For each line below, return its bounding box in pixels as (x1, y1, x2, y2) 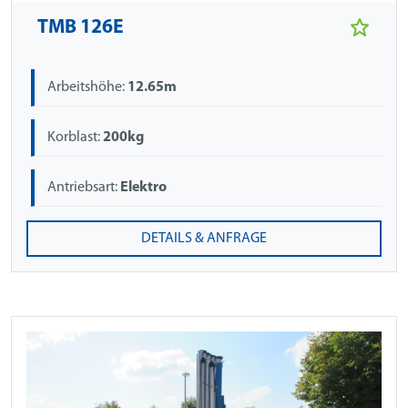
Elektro (120, 180, 168, 196)
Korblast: (47, 129, 104, 145)
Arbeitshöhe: (47, 79, 128, 95)
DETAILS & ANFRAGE (141, 230, 267, 246)
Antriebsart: (47, 180, 121, 196)
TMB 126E (37, 17, 124, 37)
